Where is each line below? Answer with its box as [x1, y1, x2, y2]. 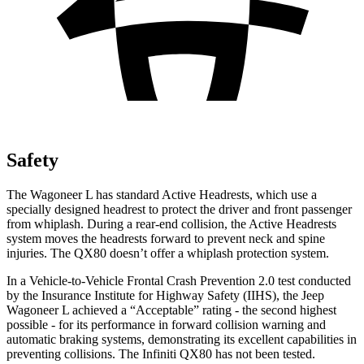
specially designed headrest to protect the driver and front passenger [6, 201, 352, 216]
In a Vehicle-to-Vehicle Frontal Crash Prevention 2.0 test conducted [6, 273, 351, 288]
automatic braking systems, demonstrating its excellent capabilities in [6, 331, 357, 346]
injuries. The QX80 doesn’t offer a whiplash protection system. [6, 245, 329, 260]
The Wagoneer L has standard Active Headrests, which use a [6, 187, 317, 201]
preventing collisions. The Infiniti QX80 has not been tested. [6, 346, 315, 361]
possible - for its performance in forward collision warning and [6, 317, 326, 331]
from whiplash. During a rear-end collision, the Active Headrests [6, 216, 336, 231]
